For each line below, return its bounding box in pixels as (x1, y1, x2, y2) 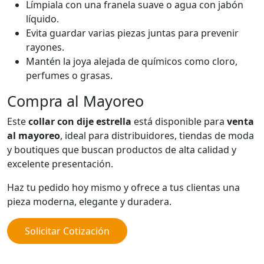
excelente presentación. (7, 157, 113, 171)
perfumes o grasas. (26, 69, 113, 82)
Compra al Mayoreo (7, 91, 144, 111)
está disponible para (131, 115, 227, 128)
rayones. (26, 41, 64, 54)
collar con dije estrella (28, 115, 131, 128)
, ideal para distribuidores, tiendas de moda (60, 129, 254, 143)
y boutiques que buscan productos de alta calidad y (7, 143, 236, 157)
